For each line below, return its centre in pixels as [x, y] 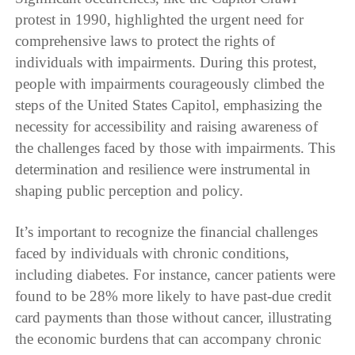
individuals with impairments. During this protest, [166, 62]
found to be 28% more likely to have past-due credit [174, 296]
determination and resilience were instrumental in [163, 169]
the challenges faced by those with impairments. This [176, 147]
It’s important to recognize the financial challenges [167, 231]
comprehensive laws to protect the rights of [145, 40]
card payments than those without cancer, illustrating [174, 317]
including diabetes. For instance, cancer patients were [176, 274]
